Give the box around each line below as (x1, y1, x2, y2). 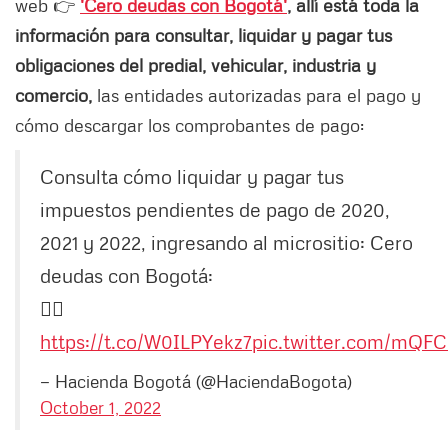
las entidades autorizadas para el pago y (97, 84, 421, 107)
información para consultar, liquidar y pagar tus (15, 24, 392, 47)
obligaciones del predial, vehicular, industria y (15, 54, 376, 77)
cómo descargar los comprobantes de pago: (15, 114, 364, 137)
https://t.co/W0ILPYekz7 (40, 329, 252, 354)
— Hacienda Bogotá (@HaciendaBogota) (40, 370, 352, 393)
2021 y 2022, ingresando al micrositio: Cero (40, 230, 413, 255)
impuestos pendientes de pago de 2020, (40, 197, 390, 222)
